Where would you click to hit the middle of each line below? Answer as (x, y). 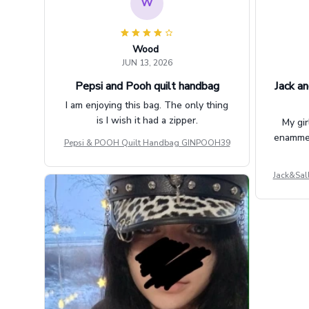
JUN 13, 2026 (147, 62)
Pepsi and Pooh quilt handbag (147, 86)
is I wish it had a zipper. (147, 120)
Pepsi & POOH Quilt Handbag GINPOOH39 (147, 142)
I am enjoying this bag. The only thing (147, 105)
